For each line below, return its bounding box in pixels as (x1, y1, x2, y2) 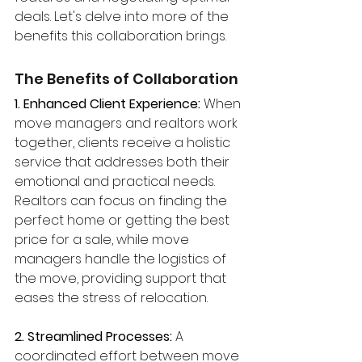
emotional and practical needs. (15, 172, 218, 192)
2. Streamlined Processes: (15, 327, 172, 347)
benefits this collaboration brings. (15, 27, 226, 46)
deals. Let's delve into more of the (15, 7, 232, 27)
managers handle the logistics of (15, 250, 229, 269)
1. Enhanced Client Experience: (15, 95, 204, 114)
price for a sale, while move (15, 230, 192, 250)
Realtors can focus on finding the (15, 192, 230, 211)
